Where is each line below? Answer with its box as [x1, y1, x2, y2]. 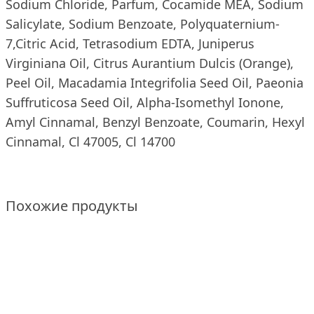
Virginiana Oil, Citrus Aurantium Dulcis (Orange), [6, 55, 294, 71]
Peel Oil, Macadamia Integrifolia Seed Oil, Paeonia [6, 74, 303, 91]
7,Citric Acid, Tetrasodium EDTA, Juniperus [6, 35, 254, 52]
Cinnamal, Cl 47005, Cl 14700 [6, 133, 175, 150]
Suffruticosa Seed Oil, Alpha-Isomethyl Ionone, [6, 94, 284, 111]
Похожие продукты [6, 196, 138, 215]
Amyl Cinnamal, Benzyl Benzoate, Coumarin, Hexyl [6, 114, 305, 130]
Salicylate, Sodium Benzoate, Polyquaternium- [6, 15, 280, 32]
